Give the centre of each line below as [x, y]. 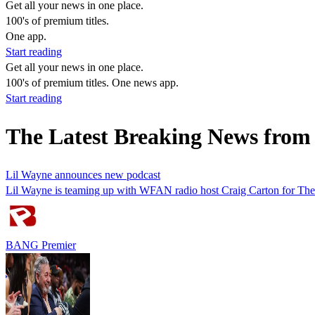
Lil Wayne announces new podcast [83, 174]
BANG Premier [41, 245]
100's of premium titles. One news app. [92, 83]
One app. [26, 36]
